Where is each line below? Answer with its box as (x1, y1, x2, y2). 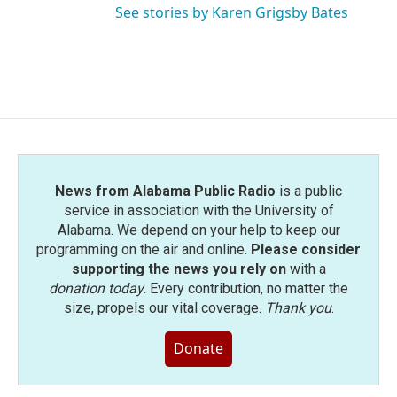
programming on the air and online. (36, 241, 251, 258)
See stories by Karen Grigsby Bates (115, 3, 348, 22)
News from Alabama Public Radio (55, 183, 276, 199)
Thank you (264, 300, 331, 316)
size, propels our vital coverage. (63, 300, 265, 316)
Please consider (251, 241, 361, 258)
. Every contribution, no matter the (144, 280, 348, 297)
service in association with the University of (63, 202, 334, 219)
